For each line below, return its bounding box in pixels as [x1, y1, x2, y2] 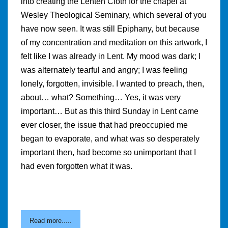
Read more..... [30, 216, 72, 224]
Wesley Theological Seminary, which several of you [21, 10, 207, 19]
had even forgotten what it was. [21, 161, 132, 170]
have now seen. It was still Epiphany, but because [21, 24, 199, 33]
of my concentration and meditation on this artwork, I [21, 38, 207, 47]
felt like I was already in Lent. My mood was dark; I [21, 51, 201, 61]
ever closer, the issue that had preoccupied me [21, 120, 188, 129]
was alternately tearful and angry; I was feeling [21, 65, 187, 74]
